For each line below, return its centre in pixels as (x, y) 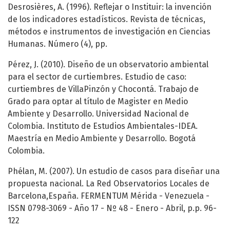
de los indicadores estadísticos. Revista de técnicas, (107, 20)
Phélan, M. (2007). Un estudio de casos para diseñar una (114, 171)
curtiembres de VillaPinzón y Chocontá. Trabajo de (103, 89)
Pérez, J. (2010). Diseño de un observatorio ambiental (108, 65)
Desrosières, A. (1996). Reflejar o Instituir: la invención (110, 7)
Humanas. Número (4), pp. (57, 44)
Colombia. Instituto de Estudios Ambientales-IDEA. (103, 126)
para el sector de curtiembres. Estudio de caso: (97, 77)
